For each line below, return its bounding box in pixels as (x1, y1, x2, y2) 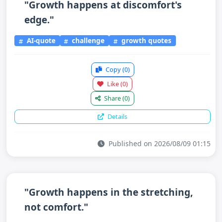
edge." (24, 12, 54, 26)
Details (106, 112, 127, 121)
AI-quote (24, 36, 55, 46)
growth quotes (119, 36, 172, 46)
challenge (70, 36, 105, 46)
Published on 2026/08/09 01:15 (107, 139, 211, 148)
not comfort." (24, 200, 88, 214)
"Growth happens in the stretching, (24, 185, 193, 199)
